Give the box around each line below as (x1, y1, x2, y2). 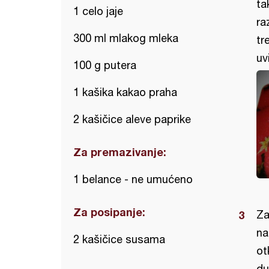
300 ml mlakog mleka (73, 32, 178, 44)
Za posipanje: (73, 205, 145, 219)
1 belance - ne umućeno (73, 173, 193, 186)
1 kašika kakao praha (73, 86, 177, 98)
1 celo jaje (73, 5, 123, 17)
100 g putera (73, 59, 136, 71)
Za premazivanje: (73, 145, 166, 159)
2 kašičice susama (73, 233, 165, 246)
